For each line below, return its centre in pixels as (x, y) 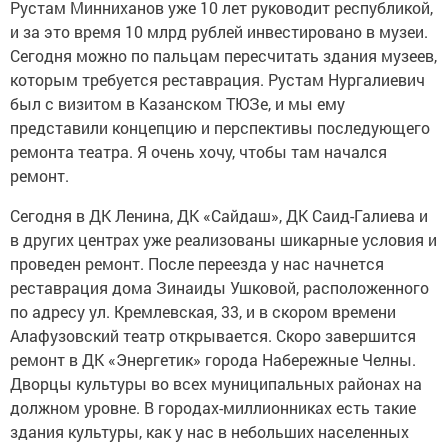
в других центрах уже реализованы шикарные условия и (223, 240)
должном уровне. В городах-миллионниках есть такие (213, 408)
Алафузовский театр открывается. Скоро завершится (213, 336)
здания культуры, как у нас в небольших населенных (209, 432)
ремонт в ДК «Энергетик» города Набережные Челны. (213, 360)
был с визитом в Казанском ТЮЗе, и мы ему (177, 104)
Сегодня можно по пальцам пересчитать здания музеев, (223, 56)
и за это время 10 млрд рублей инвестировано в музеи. (219, 32)
